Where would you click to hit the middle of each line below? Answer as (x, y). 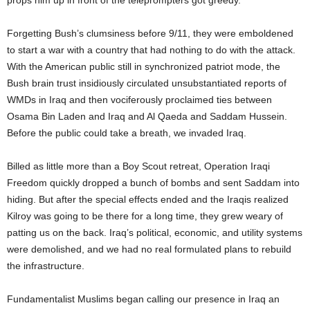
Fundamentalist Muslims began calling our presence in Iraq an (143, 299)
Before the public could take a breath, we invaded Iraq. (127, 133)
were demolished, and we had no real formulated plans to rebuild (149, 249)
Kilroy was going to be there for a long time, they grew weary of (145, 216)
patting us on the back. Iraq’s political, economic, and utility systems (155, 232)
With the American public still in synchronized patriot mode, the (144, 66)
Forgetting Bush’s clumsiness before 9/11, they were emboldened (150, 33)
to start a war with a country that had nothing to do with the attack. (151, 50)
